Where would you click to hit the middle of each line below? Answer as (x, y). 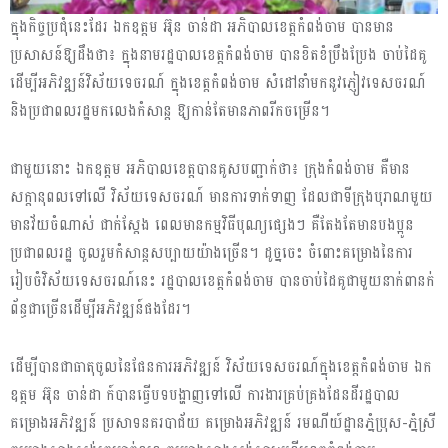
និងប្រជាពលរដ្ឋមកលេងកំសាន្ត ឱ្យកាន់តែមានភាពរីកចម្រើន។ (170, 111)
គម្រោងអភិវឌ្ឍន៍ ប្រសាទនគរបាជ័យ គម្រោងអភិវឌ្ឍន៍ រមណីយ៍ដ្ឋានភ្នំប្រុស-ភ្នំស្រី (223, 423)
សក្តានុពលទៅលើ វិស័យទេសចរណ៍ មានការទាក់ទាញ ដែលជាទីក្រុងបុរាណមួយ (221, 197)
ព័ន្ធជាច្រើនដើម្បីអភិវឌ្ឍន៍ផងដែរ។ (100, 309)
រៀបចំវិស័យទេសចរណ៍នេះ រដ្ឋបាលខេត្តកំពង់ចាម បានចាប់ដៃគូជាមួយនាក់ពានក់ (222, 281)
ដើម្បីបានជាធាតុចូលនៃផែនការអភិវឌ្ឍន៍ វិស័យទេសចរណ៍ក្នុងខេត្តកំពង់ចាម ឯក (221, 367)
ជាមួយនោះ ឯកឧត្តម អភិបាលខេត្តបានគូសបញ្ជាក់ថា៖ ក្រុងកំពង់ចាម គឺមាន (210, 169)
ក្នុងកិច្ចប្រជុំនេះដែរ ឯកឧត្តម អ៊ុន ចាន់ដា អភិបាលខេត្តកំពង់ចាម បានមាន (202, 27)
